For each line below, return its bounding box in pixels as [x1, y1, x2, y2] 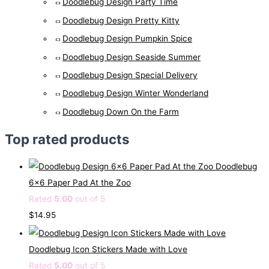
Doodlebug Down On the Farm [62, 106, 179, 116]
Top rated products [5, 131, 129, 148]
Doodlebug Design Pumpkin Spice [62, 34, 192, 44]
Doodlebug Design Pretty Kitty [62, 15, 180, 25]
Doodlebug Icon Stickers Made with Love [29, 244, 187, 255]
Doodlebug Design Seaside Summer [62, 52, 201, 62]
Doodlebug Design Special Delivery [62, 70, 198, 80]
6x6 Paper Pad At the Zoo [29, 177, 131, 187]
